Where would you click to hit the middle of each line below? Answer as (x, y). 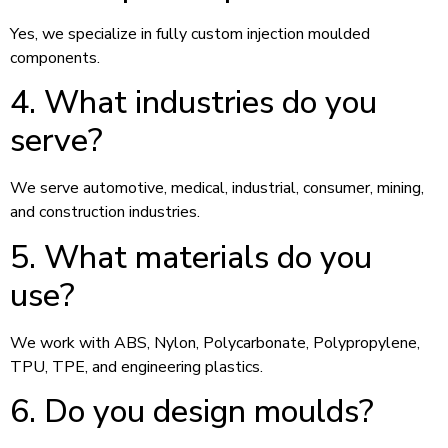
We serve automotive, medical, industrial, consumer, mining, (217, 188)
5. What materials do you (191, 257)
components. (55, 57)
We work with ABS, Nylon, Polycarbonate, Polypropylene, (215, 342)
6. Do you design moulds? (192, 412)
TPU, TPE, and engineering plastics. (136, 366)
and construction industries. (105, 212)
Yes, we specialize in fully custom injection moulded (190, 33)
